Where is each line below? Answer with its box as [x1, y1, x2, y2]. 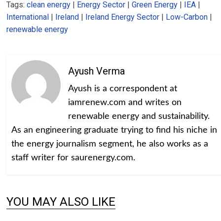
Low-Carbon [166, 12, 208, 22]
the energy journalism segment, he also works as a [11, 140, 209, 149]
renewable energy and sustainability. [68, 112, 210, 121]
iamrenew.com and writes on [68, 98, 182, 108]
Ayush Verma [68, 65, 125, 77]
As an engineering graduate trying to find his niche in [11, 126, 218, 135]
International [6, 12, 49, 22]
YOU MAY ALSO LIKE [6, 195, 116, 209]
